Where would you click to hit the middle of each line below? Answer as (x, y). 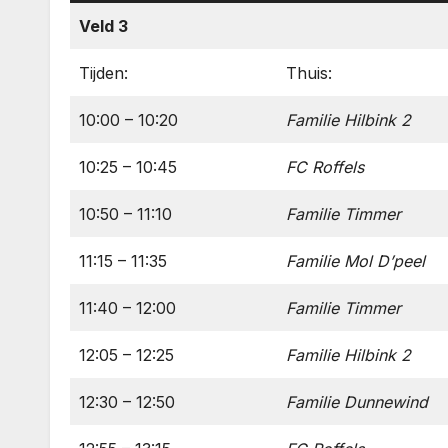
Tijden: (103, 73)
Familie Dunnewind (357, 402)
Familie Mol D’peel (355, 261)
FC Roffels (325, 167)
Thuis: (309, 73)
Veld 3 (103, 26)
